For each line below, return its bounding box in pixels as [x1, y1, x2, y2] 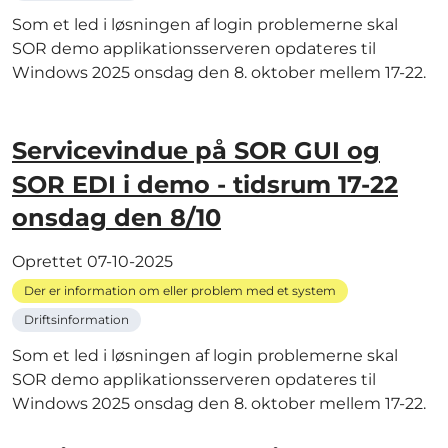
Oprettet [12, 252, 87, 272]
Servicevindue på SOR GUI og [12, 135, 380, 165]
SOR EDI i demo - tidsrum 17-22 [12, 169, 398, 199]
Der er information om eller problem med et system [24, 283, 336, 299]
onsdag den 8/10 [12, 203, 221, 233]
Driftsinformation [24, 312, 129, 328]
